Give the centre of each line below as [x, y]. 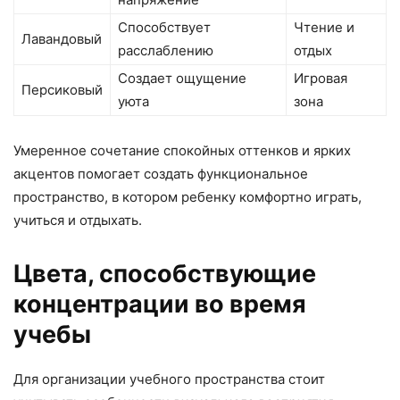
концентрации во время [160, 304]
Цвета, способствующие [165, 273]
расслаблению [166, 50]
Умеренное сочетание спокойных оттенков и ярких [182, 150]
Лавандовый [62, 38]
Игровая [321, 78]
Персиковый [62, 89]
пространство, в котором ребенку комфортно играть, [187, 196]
